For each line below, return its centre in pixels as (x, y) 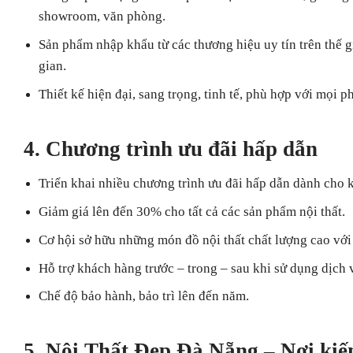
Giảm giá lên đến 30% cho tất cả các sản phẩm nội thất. (192, 211)
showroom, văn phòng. (102, 17)
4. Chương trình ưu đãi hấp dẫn (171, 149)
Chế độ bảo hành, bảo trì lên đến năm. (144, 296)
